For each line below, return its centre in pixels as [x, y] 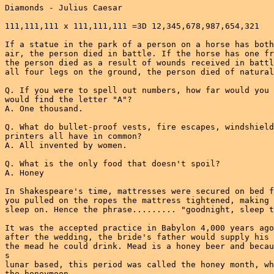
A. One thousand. [44, 109]
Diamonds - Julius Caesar [64, 8]
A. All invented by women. [66, 145]
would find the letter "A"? [68, 99]
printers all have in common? [73, 136]
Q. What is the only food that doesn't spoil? [113, 164]
